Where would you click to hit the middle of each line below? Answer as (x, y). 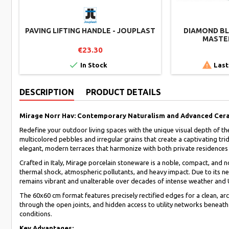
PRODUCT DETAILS (123, 92)
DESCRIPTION (47, 92)
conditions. (36, 213)
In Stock (93, 65)
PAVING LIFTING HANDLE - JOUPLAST (90, 30)
